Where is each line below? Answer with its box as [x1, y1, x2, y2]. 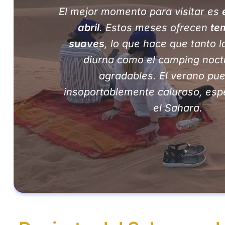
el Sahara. [153, 102, 202, 115]
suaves [68, 38, 104, 50]
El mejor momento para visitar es [59, 6, 222, 18]
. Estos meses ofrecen [99, 22, 211, 34]
